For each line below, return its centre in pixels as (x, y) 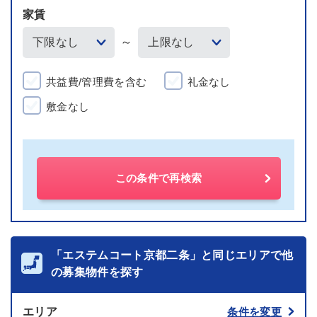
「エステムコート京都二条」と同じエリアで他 (172, 255)
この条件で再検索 (158, 178)
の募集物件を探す (97, 272)
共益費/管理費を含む (97, 82)
